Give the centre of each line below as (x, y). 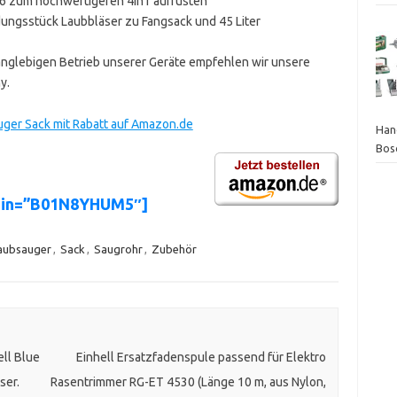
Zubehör (174, 249)
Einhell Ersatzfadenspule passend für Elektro (201, 358)
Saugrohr (118, 249)
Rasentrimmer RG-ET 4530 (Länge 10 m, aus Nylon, (188, 382)
